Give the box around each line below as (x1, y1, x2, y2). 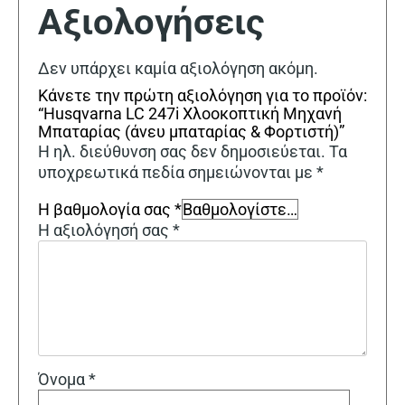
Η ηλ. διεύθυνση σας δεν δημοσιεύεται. (38, 142, 325, 162)
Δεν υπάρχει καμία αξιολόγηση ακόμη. (38, 59, 318, 79)
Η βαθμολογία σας (38, 200, 174, 220)
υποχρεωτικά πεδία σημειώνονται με (38, 163, 316, 183)
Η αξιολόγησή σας (38, 221, 173, 240)
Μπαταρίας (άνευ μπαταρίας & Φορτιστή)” (38, 122, 344, 142)
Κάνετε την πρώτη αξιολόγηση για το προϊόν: (38, 86, 367, 106)
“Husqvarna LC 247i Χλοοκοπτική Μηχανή (38, 104, 342, 124)
